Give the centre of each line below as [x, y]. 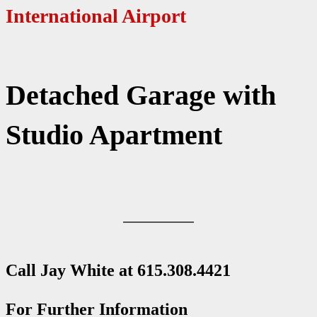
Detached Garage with [141, 95]
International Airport [96, 16]
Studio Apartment [114, 134]
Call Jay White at [71, 270]
